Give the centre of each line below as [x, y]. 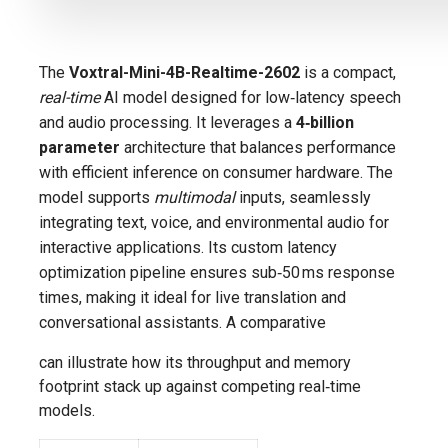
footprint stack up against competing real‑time [200, 386]
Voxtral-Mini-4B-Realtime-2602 [184, 72]
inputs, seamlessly [303, 197]
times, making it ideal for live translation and [192, 297]
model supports [96, 197]
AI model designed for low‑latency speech [250, 97]
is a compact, [348, 72]
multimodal [194, 197]
